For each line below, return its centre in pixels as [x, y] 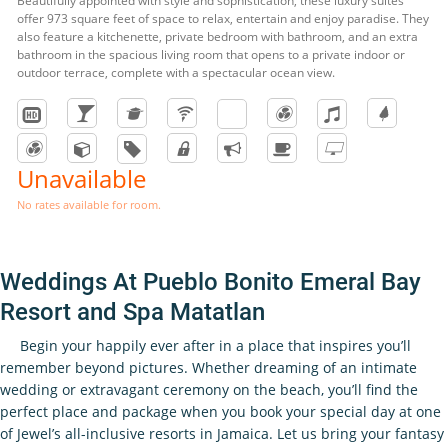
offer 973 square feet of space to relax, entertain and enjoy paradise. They [223, 18]
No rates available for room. [89, 204]
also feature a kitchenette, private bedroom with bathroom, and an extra [217, 36]
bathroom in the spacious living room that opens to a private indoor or [211, 54]
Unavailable [81, 178]
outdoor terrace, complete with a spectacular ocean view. [176, 72]
